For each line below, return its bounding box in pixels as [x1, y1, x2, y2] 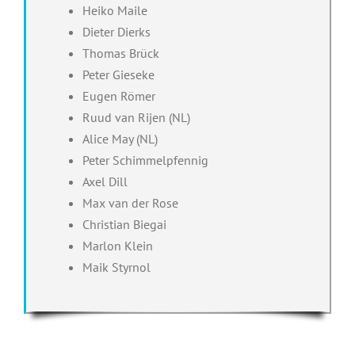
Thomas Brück [82, 44, 159, 61]
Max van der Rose [82, 194, 178, 211]
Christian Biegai [82, 216, 166, 232]
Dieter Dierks [82, 23, 151, 40]
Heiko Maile [82, 2, 147, 18]
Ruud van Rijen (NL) [82, 109, 190, 125]
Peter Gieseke [82, 66, 155, 82]
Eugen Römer [82, 87, 155, 104]
